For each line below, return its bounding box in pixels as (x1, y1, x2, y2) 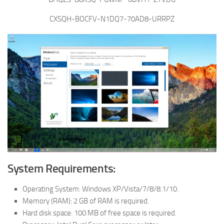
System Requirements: (7, 161, 115, 175)
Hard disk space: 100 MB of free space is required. (22, 208, 176, 217)
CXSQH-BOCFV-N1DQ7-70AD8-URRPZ (49, 14, 174, 23)
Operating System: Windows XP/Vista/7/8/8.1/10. (22, 184, 178, 193)
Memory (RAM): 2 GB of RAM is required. (22, 196, 149, 205)
